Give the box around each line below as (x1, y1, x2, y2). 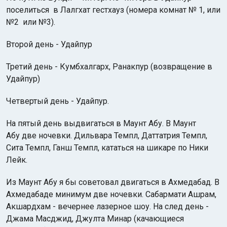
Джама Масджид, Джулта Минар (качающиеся (6, 214, 184, 223)
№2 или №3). (6, 17, 55, 27)
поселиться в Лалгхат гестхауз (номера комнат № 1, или (6, 5, 220, 15)
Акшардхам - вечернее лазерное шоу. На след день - (6, 202, 209, 211)
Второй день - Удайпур (6, 40, 92, 49)
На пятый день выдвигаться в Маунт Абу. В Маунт (6, 119, 196, 128)
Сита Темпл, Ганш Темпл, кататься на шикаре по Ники (6, 143, 208, 153)
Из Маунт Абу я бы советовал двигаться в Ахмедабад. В (6, 177, 219, 187)
